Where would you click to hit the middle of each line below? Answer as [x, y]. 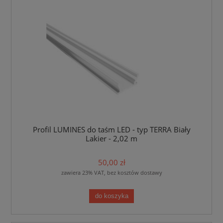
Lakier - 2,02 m [111, 138]
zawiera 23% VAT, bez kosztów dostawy [111, 173]
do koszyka [111, 196]
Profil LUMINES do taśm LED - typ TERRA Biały [111, 129]
